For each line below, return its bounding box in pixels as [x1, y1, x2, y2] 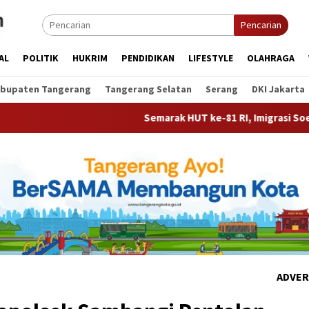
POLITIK [23, 52, 59, 64]
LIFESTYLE [188, 52, 233, 64]
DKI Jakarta [252, 83, 305, 95]
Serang [206, 83, 238, 95]
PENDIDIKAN [121, 52, 175, 64]
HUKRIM [72, 52, 108, 64]
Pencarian [241, 19, 281, 31]
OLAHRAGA [247, 52, 295, 64]
